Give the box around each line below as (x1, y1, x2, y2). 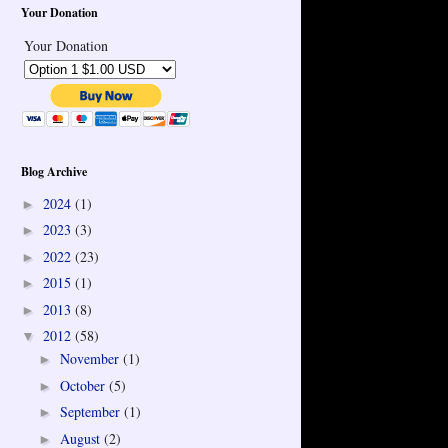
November (59, 349, 123, 369)
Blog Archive (21, 163, 87, 181)
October (59, 375, 109, 395)
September (59, 402, 124, 422)
